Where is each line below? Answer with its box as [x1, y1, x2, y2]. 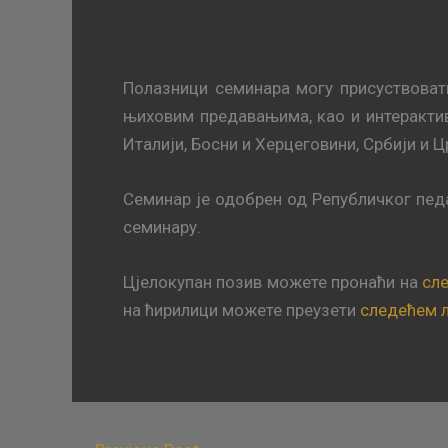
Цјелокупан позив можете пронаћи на [123, 272, 423, 293]
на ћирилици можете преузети [123, 300, 360, 321]
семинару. [123, 216, 201, 237]
